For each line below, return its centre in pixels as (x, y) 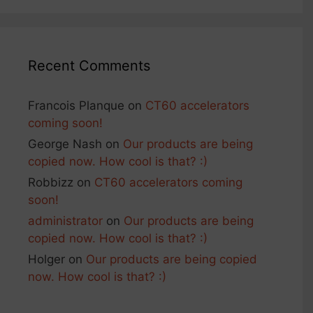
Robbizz (51, 182)
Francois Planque (76, 105)
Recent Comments (89, 65)
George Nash (65, 144)
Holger (46, 259)
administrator (65, 220)
